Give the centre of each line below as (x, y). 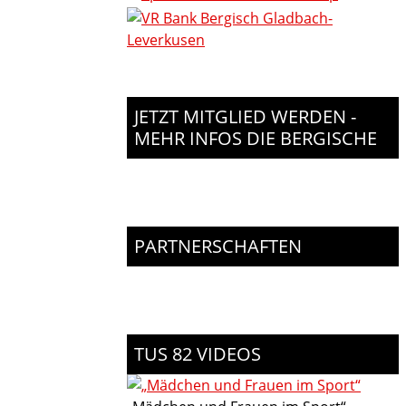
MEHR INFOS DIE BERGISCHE (256, 138)
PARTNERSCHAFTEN (218, 246)
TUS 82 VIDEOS (198, 354)
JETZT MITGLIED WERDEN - (245, 116)
